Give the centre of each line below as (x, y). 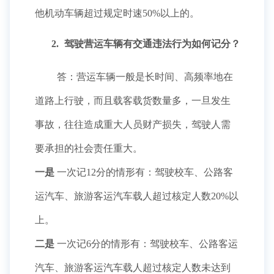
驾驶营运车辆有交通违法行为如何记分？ (151, 44)
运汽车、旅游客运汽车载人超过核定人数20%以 (137, 196)
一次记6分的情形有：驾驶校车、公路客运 (146, 244)
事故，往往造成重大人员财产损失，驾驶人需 (133, 124)
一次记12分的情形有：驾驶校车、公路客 (144, 172)
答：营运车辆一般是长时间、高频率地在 (144, 77)
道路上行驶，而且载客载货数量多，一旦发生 (133, 101)
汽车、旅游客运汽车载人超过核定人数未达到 (133, 268)
